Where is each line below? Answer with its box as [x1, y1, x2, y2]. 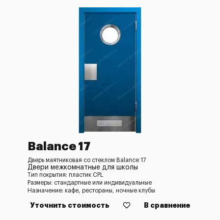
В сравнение [144, 202, 190, 209]
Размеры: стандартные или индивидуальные [27, 180, 152, 186]
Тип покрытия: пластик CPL [27, 172, 103, 178]
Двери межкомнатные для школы [27, 164, 138, 171]
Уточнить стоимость [30, 202, 110, 209]
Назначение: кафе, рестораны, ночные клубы [27, 188, 155, 193]
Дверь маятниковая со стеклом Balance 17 [27, 157, 146, 163]
